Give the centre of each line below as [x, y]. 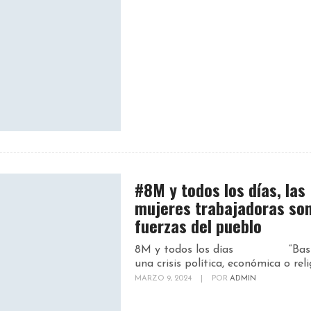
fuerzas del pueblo [198, 225]
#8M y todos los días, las [220, 189]
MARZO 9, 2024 [164, 278]
